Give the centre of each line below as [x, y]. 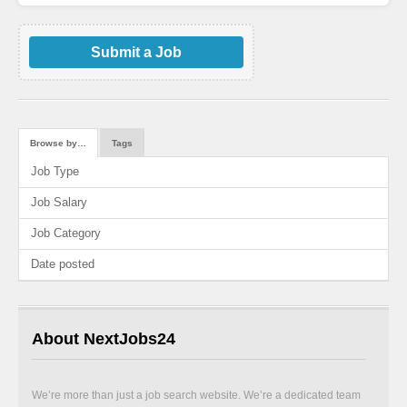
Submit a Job [136, 52]
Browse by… [58, 143]
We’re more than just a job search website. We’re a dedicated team [196, 395]
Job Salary [59, 203]
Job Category [66, 233]
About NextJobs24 [104, 338]
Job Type [55, 172]
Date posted [63, 264]
